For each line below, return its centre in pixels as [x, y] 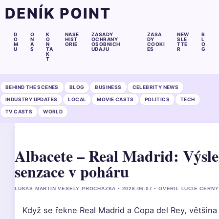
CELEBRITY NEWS [155, 87]
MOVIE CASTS [115, 99]
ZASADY [102, 34]
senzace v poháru [72, 171]
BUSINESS [108, 87]
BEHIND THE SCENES [32, 87]
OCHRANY [105, 39]
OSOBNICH [106, 44]
